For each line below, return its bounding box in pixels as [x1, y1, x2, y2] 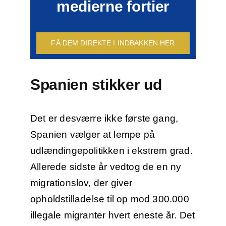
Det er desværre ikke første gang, [30, 113, 179, 124]
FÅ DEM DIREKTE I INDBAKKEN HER [51, 39, 175, 47]
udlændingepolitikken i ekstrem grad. [30, 145, 193, 156]
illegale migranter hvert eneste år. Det [30, 210, 195, 221]
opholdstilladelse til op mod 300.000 [30, 194, 189, 205]
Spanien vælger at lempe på [30, 129, 155, 140]
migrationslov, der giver [30, 178, 133, 189]
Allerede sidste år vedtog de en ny [30, 161, 182, 173]
